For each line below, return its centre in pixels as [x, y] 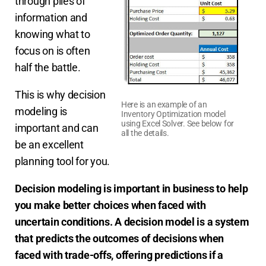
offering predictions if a [170, 255]
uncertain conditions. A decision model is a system [132, 222]
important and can [57, 128]
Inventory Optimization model [173, 114]
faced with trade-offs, [64, 255]
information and [51, 18]
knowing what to [53, 34]
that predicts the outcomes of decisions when [120, 239]
